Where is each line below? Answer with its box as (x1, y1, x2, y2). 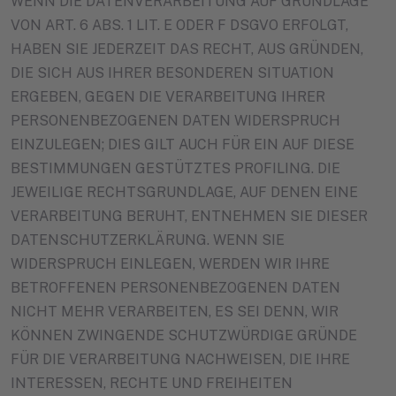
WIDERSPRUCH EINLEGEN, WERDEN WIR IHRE (11, 255, 330, 272)
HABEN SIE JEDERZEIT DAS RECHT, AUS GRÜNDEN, (11, 40, 363, 57)
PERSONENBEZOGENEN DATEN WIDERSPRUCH (11, 111, 340, 129)
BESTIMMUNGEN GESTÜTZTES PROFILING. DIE (11, 159, 340, 177)
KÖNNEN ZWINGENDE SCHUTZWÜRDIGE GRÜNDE (11, 326, 357, 344)
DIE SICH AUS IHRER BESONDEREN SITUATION (11, 64, 334, 81)
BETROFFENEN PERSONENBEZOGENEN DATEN (11, 278, 340, 296)
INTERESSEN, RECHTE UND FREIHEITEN (11, 374, 293, 392)
